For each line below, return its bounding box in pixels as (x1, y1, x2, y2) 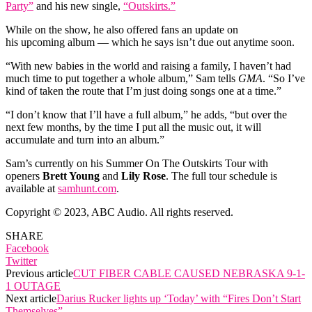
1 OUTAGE (6, 279, 61, 292)
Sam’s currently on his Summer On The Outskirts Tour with (6, 157, 268, 169)
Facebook (6, 242, 49, 254)
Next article (6, 292, 56, 304)
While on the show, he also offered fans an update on (6, 23, 238, 36)
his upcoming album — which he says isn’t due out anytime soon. (6, 36, 295, 48)
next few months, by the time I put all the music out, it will (6, 120, 261, 133)
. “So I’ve (263, 72, 305, 84)
